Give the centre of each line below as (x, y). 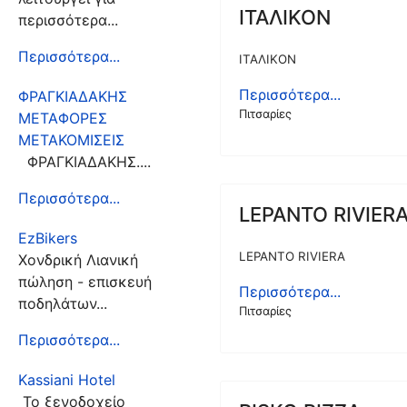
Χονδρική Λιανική (78, 260)
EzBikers (48, 238)
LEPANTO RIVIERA (293, 256)
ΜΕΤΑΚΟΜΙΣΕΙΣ (71, 140)
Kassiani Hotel (67, 380)
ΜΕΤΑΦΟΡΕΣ (63, 118)
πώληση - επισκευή (85, 282)
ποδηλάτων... (63, 303)
